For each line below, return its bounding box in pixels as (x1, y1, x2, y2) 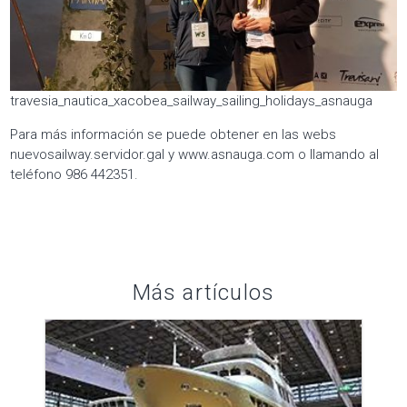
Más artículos (132, 280, 275, 306)
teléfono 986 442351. (10, 166, 139, 184)
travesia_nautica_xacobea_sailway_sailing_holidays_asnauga (10, 93, 373, 110)
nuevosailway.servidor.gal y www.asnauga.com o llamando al (10, 146, 380, 164)
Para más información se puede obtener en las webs (10, 126, 337, 144)
